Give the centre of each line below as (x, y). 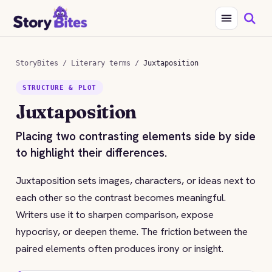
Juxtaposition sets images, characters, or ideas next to (136, 180)
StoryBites (37, 63)
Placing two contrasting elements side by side (136, 136)
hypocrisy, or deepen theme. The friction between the (132, 231)
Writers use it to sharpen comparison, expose (115, 214)
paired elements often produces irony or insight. (120, 248)
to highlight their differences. (91, 153)
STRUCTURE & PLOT (60, 87)
